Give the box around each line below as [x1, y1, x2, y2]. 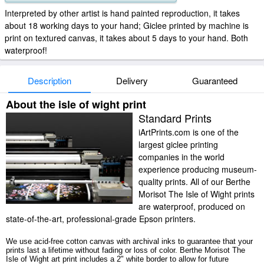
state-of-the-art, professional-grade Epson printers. [6, 213, 196, 225]
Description [28, 74, 71, 87]
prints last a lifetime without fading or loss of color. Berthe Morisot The [6, 246, 245, 255]
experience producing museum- [138, 163, 257, 175]
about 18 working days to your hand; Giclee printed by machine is [5, 19, 249, 31]
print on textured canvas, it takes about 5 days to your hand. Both [5, 32, 248, 44]
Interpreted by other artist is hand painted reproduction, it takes [5, 7, 240, 19]
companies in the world [138, 151, 225, 163]
